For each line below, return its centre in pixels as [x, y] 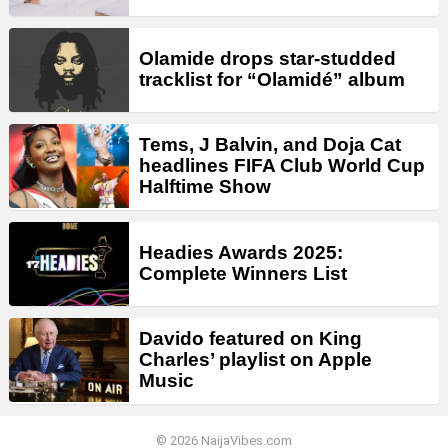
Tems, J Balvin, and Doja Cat [270, 145]
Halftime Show [205, 187]
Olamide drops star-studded [267, 58]
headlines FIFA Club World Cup [282, 166]
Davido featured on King [250, 338]
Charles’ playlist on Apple [255, 359]
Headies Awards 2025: [241, 252]
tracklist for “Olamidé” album [272, 79]
